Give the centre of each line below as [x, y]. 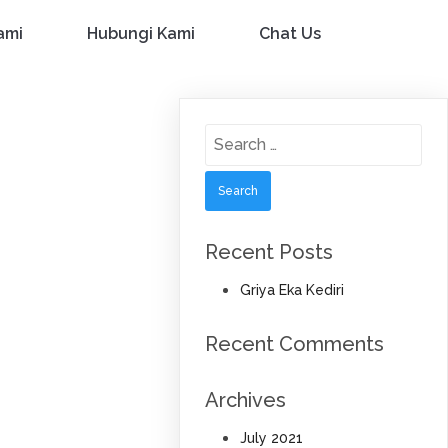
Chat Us [290, 33]
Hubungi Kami [141, 33]
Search [233, 137]
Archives [246, 400]
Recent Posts [269, 252]
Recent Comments [295, 344]
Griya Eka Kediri [291, 290]
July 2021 [271, 438]
